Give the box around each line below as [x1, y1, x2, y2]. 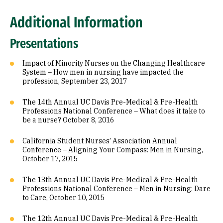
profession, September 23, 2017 [22, 77, 127, 86]
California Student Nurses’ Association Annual [22, 136, 177, 145]
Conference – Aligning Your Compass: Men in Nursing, [22, 145, 203, 154]
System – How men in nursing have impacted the [22, 68, 184, 77]
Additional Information [10, 13, 143, 31]
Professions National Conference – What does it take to [22, 107, 205, 115]
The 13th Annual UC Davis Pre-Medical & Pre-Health [22, 175, 198, 184]
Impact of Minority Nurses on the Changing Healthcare [22, 59, 205, 68]
